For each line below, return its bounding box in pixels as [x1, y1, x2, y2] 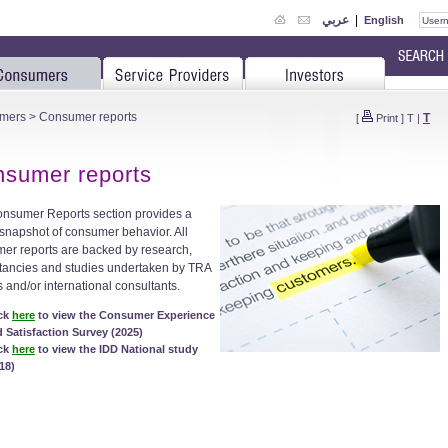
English [364, 13, 404, 26]
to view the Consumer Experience [35, 309, 215, 321]
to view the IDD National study [35, 343, 198, 355]
